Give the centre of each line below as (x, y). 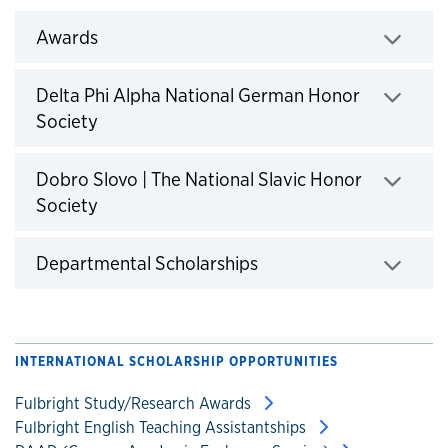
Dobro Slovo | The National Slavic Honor (199, 179)
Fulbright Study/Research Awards (135, 404)
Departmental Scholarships (147, 263)
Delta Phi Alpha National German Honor (198, 95)
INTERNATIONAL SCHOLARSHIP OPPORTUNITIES (176, 362)
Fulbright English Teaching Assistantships (162, 428)
